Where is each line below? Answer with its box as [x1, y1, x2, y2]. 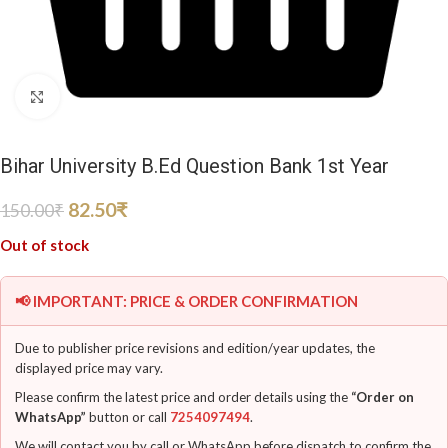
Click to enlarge [59, 88, 163, 105]
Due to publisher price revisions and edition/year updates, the [15, 340, 375, 356]
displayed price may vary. [15, 360, 163, 376]
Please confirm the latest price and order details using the [15, 389, 351, 405]
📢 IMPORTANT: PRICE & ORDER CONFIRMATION [15, 292, 358, 310]
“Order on [351, 389, 414, 405]
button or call [86, 409, 170, 425]
